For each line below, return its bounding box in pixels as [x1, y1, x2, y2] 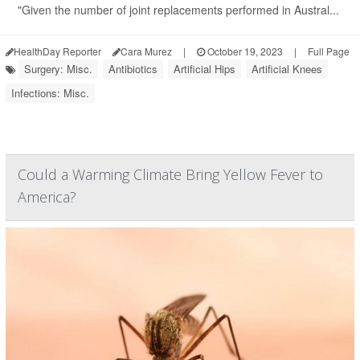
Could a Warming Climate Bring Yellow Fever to [18, 165, 323, 184]
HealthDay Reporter [14, 44, 101, 58]
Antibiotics [108, 61, 157, 76]
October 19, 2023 [205, 44, 283, 58]
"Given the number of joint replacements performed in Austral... [18, 2, 339, 18]
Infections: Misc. [11, 85, 89, 100]
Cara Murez [121, 44, 172, 58]
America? [18, 187, 76, 207]
